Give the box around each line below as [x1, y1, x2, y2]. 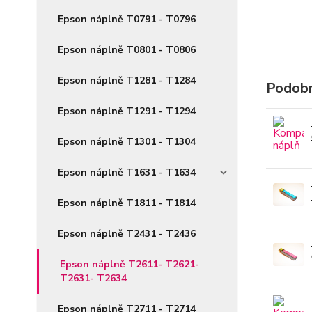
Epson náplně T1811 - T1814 [58, 196, 196, 210]
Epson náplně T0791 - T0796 [58, 13, 196, 26]
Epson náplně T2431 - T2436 [58, 227, 196, 240]
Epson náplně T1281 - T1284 [58, 74, 196, 87]
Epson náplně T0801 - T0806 [58, 43, 196, 56]
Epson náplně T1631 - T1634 [58, 166, 196, 179]
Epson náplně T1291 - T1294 [58, 104, 196, 118]
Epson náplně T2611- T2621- [60, 258, 199, 271]
